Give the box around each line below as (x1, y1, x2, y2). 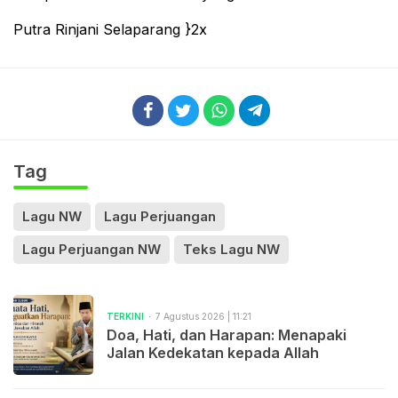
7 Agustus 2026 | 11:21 (155, 311, 251, 322)
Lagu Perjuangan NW (22, 240, 161, 258)
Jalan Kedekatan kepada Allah (107, 344, 319, 362)
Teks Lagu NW (183, 240, 280, 258)
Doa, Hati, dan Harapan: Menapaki (107, 326, 346, 345)
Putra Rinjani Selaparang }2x (13, 20, 207, 38)
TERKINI (107, 311, 144, 322)
